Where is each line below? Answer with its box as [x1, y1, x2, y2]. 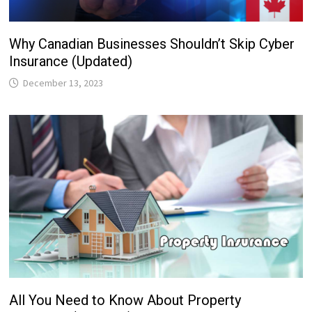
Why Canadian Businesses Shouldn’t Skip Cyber [9, 35, 295, 52]
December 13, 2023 [23, 76, 104, 89]
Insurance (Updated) [9, 52, 133, 70]
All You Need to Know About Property [9, 291, 242, 309]
